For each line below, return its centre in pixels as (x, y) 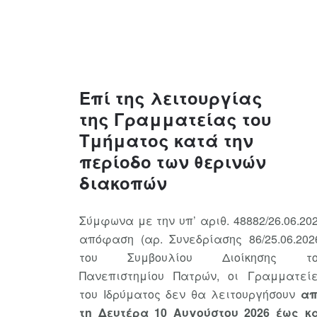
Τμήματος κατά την (166, 140)
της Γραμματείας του (175, 119)
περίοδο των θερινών (173, 161)
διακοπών (123, 183)
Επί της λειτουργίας (171, 98)
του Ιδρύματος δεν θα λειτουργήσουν (190, 294)
